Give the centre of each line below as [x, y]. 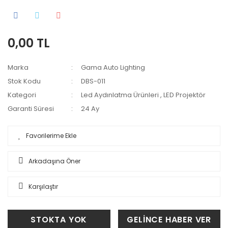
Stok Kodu [24, 81]
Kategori [22, 95]
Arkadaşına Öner [54, 161]
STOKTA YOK [59, 219]
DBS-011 [93, 81]
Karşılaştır [43, 186]
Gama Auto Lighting [113, 67]
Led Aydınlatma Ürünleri [120, 95]
